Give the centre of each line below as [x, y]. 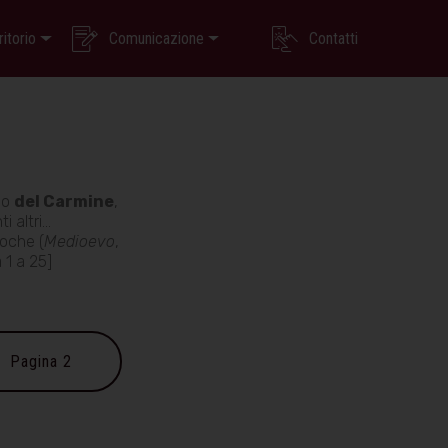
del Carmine [63, 201]
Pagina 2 [41, 361]
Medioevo [79, 241]
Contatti [333, 38]
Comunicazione [156, 38]
